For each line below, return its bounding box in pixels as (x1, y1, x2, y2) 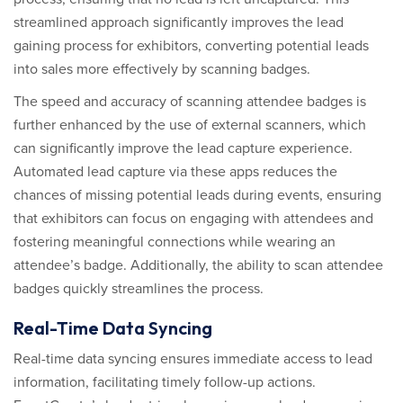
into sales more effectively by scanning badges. (13, 60, 310, 78)
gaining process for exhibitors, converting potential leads (13, 37, 369, 55)
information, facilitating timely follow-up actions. (13, 373, 316, 391)
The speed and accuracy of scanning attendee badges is (13, 93, 366, 111)
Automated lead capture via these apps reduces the (13, 163, 337, 181)
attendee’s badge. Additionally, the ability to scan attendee (13, 256, 383, 274)
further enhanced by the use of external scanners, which (13, 116, 366, 134)
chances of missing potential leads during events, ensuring (13, 186, 381, 204)
